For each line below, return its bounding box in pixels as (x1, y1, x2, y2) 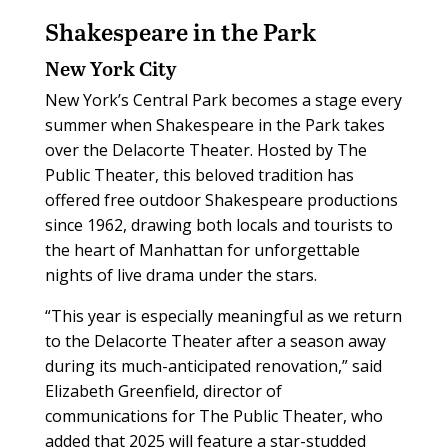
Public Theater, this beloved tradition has (44, 163, 354, 186)
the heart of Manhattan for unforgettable (44, 238, 360, 261)
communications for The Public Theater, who (44, 404, 383, 427)
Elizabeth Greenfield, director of (44, 379, 282, 402)
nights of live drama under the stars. (44, 263, 317, 286)
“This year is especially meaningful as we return (44, 304, 402, 327)
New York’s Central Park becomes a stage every (44, 88, 402, 111)
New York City (44, 53, 176, 82)
